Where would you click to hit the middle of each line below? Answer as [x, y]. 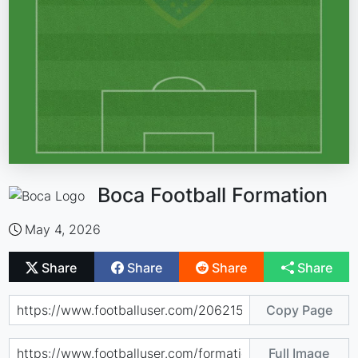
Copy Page [299, 310]
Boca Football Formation [213, 195]
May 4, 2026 [63, 230]
